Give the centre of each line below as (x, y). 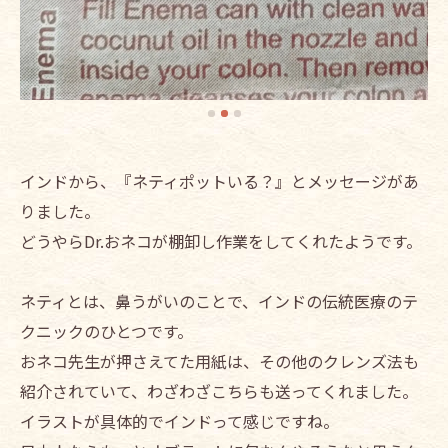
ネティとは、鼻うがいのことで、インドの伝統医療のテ (219, 301)
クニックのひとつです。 (106, 331)
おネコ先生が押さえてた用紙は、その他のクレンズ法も (219, 361)
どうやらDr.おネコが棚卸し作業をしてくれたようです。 (221, 241)
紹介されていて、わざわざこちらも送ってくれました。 (219, 391)
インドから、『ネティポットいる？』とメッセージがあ (219, 181)
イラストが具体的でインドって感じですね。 (179, 421)
